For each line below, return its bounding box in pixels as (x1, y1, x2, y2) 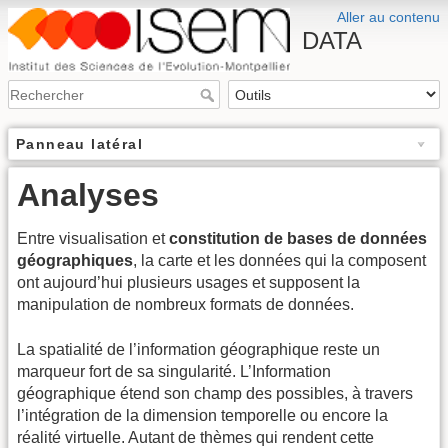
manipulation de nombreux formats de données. (17, 296, 354, 314)
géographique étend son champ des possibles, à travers (17, 384, 413, 402)
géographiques (17, 252, 133, 270)
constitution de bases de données (169, 230, 427, 248)
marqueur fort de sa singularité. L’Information (17, 362, 331, 380)
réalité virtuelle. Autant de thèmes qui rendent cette (17, 428, 374, 446)
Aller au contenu (337, 9, 440, 25)
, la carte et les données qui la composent (133, 252, 426, 270)
